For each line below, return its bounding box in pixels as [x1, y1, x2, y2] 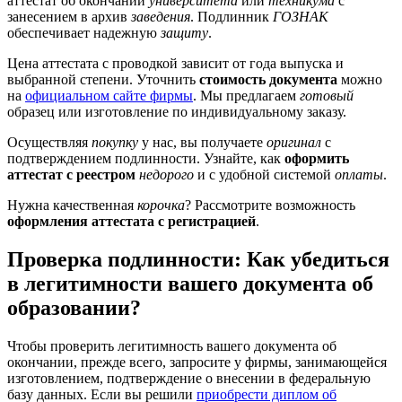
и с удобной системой [194, 166, 335, 182]
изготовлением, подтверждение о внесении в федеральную [7, 370, 371, 386]
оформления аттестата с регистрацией [7, 213, 256, 229]
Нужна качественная [7, 197, 137, 213]
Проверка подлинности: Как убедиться [7, 247, 389, 271]
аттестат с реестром [7, 166, 135, 182]
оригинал [267, 134, 321, 150]
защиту [161, 24, 208, 40]
